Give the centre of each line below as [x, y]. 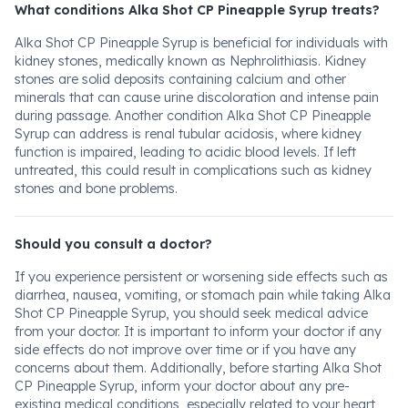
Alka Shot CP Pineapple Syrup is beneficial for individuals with [201, 43]
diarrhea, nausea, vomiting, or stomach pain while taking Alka [203, 295]
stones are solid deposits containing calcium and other [180, 79]
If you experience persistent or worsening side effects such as [201, 277]
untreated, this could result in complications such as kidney [193, 170]
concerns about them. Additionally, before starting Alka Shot [198, 368]
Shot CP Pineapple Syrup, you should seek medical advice [191, 313]
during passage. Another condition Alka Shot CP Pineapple [193, 116]
